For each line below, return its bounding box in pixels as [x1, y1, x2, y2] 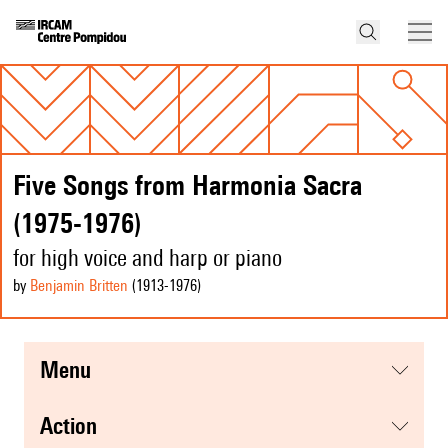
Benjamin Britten [30, 276, 128, 296]
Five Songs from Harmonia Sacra [13, 168, 362, 202]
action [53, 412, 97, 440]
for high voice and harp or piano [13, 244, 282, 272]
